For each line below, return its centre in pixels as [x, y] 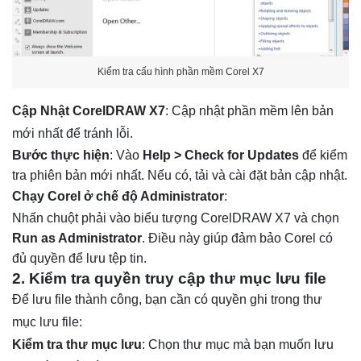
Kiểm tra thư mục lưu [77, 344]
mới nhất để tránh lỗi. [73, 133]
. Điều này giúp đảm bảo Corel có [237, 238]
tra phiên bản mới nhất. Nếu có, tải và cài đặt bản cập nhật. [180, 175]
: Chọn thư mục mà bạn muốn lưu [238, 344]
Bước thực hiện [61, 155]
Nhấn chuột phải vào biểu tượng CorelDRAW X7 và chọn [176, 218]
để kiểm [323, 155]
